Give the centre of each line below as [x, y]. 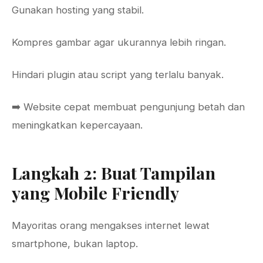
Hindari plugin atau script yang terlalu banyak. [118, 75]
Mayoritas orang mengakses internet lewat [111, 225]
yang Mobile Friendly [95, 193]
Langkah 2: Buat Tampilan [114, 173]
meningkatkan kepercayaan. [77, 125]
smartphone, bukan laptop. [75, 244]
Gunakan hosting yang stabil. [78, 10]
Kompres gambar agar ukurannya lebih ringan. [119, 42]
